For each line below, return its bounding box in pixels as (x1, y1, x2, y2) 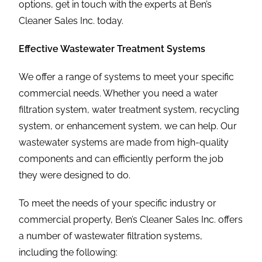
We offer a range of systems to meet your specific (19, 71, 235, 82)
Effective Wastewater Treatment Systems (19, 43, 206, 54)
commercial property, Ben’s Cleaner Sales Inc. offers (19, 213, 243, 225)
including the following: (19, 246, 118, 258)
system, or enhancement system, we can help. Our (19, 120, 237, 132)
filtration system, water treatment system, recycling (19, 104, 240, 115)
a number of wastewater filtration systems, (19, 230, 203, 242)
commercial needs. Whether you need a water (19, 87, 219, 99)
